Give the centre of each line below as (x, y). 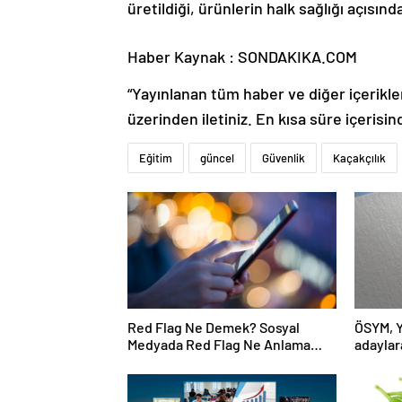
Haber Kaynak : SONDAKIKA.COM (242, 57)
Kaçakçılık (359, 158)
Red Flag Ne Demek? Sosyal (214, 328)
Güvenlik (284, 158)
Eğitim (156, 158)
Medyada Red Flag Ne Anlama (219, 345)
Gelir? (146, 362)
